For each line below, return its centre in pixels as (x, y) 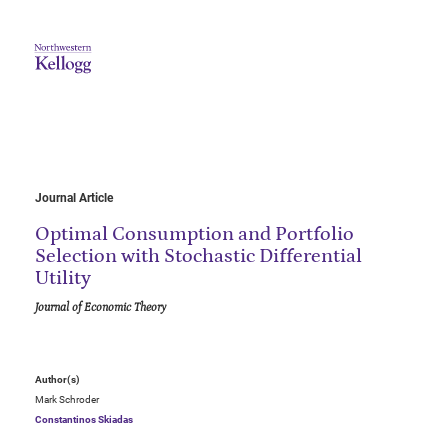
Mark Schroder (67, 400)
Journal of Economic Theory (100, 308)
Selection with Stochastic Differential (198, 256)
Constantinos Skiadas (84, 420)
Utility (63, 278)
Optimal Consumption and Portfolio (194, 234)
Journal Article (74, 198)
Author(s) (57, 380)
